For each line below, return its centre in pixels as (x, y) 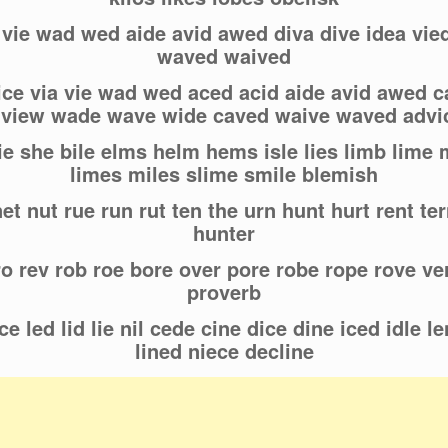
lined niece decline (224, 351)
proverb (224, 292)
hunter (224, 233)
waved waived (224, 56)
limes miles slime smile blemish (224, 174)
